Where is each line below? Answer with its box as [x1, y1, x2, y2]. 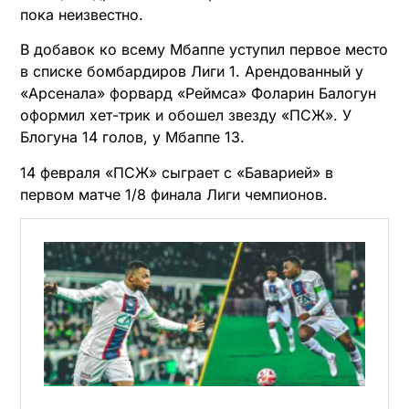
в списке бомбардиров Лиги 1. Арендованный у [20, 62, 363, 81]
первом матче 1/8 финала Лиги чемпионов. [20, 184, 328, 204]
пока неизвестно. [20, 5, 143, 24]
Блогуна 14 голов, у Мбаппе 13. [20, 128, 245, 147]
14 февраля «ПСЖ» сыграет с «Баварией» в [20, 163, 333, 182]
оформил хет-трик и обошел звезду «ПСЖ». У [20, 106, 351, 125]
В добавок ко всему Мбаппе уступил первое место [20, 40, 388, 59]
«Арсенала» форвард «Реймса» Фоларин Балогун [20, 84, 376, 103]
